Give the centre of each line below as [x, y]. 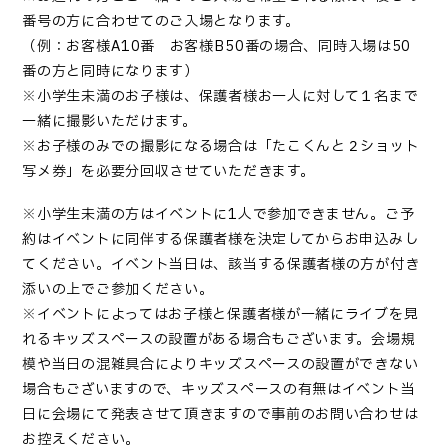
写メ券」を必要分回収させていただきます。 [168, 172]
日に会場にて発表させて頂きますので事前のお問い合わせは [220, 415]
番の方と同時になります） [110, 72]
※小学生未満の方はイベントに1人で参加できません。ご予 [218, 215]
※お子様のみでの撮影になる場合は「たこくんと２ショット [221, 147]
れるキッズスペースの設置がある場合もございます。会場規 [219, 340]
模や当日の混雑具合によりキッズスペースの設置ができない [220, 365]
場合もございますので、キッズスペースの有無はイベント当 [219, 390]
